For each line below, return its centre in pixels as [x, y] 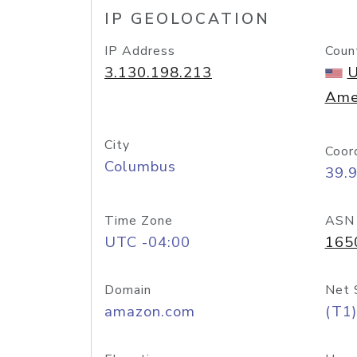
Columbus [140, 167]
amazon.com [150, 312]
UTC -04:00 [147, 242]
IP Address [140, 51]
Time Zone [139, 221]
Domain [128, 290]
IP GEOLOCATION [187, 19]
